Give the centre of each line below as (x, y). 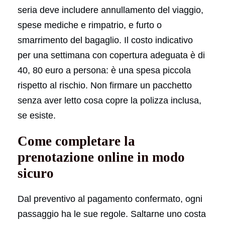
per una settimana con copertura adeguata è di (111, 55)
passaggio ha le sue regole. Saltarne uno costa (112, 214)
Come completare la (76, 141)
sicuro (36, 173)
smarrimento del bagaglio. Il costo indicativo (105, 40)
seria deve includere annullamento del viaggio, (110, 10)
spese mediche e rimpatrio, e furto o (90, 25)
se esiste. (37, 115)
